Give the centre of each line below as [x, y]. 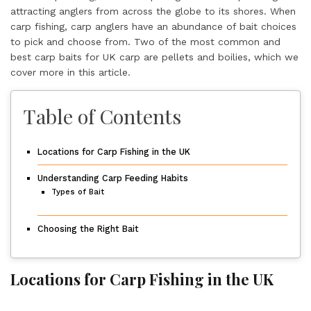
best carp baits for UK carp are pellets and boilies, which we [154, 57]
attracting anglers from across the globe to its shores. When [153, 11]
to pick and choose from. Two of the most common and [145, 42]
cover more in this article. [70, 72]
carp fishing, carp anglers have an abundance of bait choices [153, 26]
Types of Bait [78, 192]
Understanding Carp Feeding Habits [113, 178]
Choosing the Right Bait [88, 229]
